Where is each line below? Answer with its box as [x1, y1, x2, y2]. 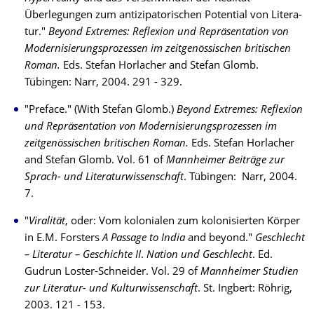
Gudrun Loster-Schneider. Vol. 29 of [25, 267, 200, 278]
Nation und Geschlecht [146, 250, 252, 261]
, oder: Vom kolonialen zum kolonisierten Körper [65, 217, 300, 227]
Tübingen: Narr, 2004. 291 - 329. [25, 78, 182, 88]
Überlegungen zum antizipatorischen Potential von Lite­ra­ [25, 11, 302, 21]
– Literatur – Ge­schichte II [25, 250, 141, 261]
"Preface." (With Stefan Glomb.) [25, 105, 177, 116]
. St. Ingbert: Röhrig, [198, 284, 292, 294]
